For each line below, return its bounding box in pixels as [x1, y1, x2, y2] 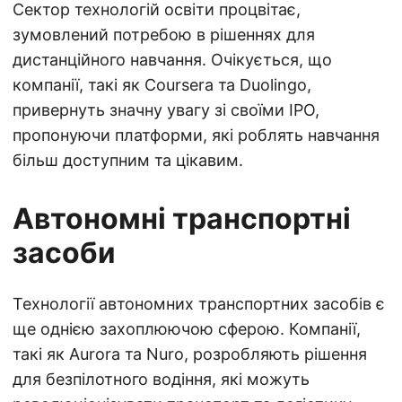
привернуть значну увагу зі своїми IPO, [13, 100, 319, 119]
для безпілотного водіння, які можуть [13, 370, 310, 389]
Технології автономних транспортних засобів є [13, 294, 385, 313]
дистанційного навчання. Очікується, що [13, 50, 332, 69]
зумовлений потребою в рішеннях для [13, 25, 315, 44]
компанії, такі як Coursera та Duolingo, [13, 75, 311, 94]
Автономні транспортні [13, 201, 351, 236]
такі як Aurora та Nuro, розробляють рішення [13, 345, 367, 363]
